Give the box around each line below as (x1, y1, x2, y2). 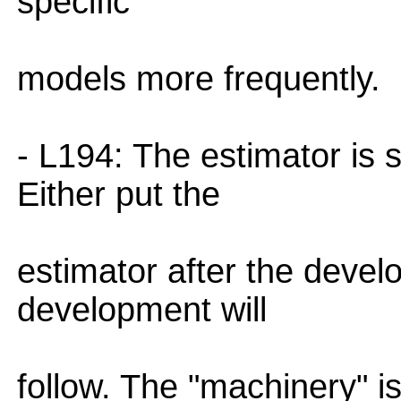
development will (17, 291, 267, 328)
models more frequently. (17, 60, 380, 98)
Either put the (17, 175, 220, 213)
